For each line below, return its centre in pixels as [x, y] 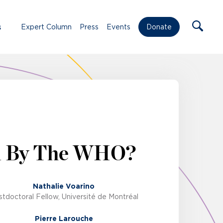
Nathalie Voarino [64, 186]
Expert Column [46, 27]
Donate [159, 27]
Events [118, 27]
